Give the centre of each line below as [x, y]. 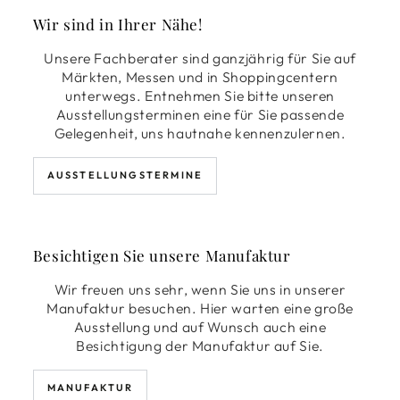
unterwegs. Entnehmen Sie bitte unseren [200, 95]
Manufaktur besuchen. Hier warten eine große [200, 308]
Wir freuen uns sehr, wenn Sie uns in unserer [200, 290]
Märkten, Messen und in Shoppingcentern [200, 76]
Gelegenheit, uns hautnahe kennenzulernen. [200, 133]
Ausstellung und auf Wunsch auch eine [200, 327]
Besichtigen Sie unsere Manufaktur [162, 256]
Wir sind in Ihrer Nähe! [117, 25]
